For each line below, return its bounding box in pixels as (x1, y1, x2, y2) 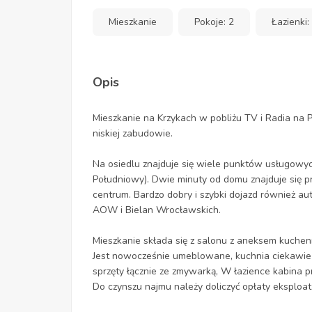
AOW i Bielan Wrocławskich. (93, 203, 221, 217)
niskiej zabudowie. (93, 127, 175, 141)
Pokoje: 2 (194, 15, 234, 29)
